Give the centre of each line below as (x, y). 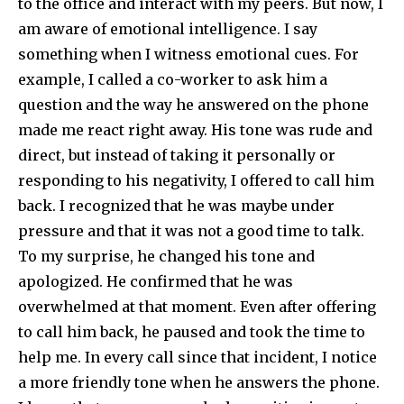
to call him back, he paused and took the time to (192, 332)
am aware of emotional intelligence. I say (168, 29)
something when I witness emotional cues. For (188, 55)
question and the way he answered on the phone (193, 105)
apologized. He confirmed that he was (156, 282)
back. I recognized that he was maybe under (176, 206)
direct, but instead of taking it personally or (177, 156)
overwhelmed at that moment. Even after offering (197, 307)
